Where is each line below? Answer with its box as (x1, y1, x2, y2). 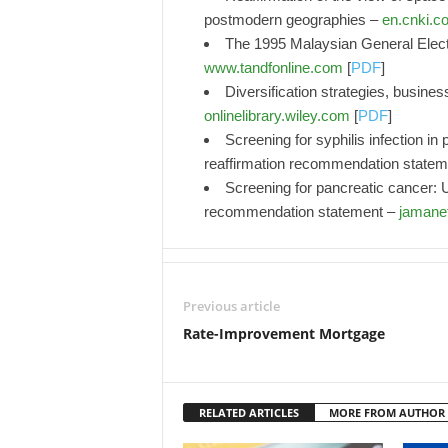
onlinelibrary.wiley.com (203, 107, 350, 124)
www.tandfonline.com (203, 59, 343, 76)
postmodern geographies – (203, 11, 382, 28)
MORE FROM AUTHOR (328, 405, 445, 420)
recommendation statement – (203, 203, 399, 220)
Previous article (182, 297, 280, 315)
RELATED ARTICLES (198, 405, 299, 420)
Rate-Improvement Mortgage (182, 324, 385, 343)
